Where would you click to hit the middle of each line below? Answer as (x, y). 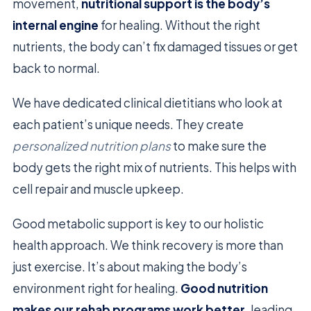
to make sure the (219, 145)
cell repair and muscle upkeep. (98, 188)
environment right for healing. (96, 288)
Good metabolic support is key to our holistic (138, 223)
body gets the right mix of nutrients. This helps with (154, 167)
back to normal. (56, 68)
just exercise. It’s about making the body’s (130, 266)
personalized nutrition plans (92, 145)
